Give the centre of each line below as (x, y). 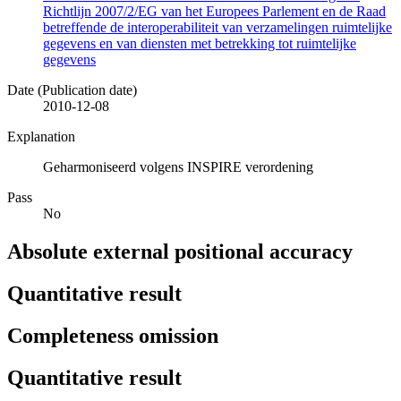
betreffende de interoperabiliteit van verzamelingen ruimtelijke (218, 27)
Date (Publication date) (72, 90)
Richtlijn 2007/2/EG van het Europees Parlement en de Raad (214, 11)
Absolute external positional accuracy (180, 251)
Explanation (41, 136)
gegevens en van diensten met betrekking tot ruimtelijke (200, 43)
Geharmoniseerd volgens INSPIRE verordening (178, 166)
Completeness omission (113, 335)
